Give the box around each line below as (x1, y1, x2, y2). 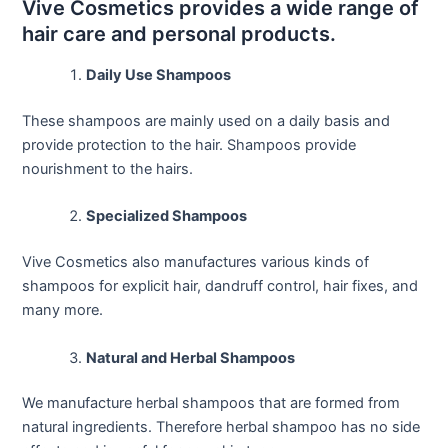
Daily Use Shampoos (86, 66, 232, 85)
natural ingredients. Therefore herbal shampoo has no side (22, 418, 421, 437)
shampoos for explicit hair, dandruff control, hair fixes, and (22, 277, 419, 296)
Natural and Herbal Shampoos (86, 348, 296, 367)
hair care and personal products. (22, 22, 337, 47)
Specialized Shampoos (86, 207, 248, 226)
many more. (22, 301, 104, 320)
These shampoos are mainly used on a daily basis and (22, 111, 391, 130)
